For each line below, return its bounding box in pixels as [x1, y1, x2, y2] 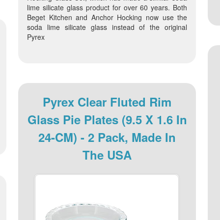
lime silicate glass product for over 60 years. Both [27, 2, 188, 12]
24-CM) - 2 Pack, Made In [38, 128, 176, 145]
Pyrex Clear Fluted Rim [43, 93, 172, 110]
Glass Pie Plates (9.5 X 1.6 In [27, 110, 187, 128]
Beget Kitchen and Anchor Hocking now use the [27, 12, 188, 22]
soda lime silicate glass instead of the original [27, 22, 188, 32]
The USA [82, 146, 132, 163]
